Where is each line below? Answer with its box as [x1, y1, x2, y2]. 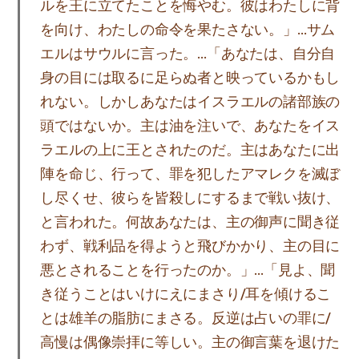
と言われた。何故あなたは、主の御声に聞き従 [40, 213, 341, 230]
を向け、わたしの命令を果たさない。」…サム [40, 21, 336, 38]
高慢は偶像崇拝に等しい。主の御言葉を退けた [40, 333, 341, 350]
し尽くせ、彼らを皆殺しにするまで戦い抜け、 [40, 189, 341, 206]
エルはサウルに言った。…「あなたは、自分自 [40, 45, 336, 62]
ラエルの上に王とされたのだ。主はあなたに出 [40, 141, 341, 158]
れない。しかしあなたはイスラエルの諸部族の [40, 93, 341, 110]
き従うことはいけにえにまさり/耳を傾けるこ [40, 285, 332, 302]
